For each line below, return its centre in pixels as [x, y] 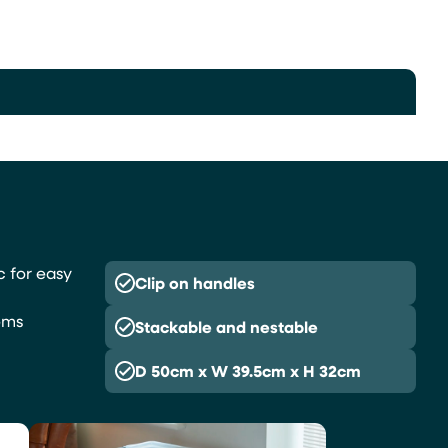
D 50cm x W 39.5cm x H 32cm [248, 371]
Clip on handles [195, 283]
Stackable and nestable [227, 327]
